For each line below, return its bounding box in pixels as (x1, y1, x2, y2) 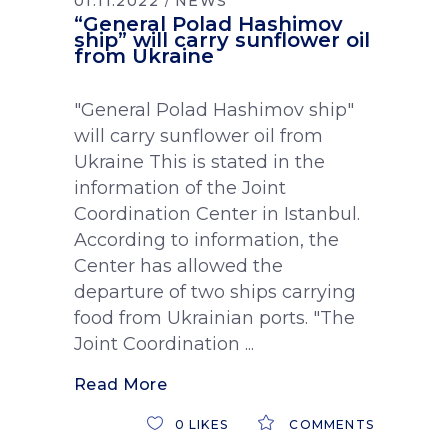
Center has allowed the (74, 255, 283, 278)
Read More (74, 375, 167, 395)
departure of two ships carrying (74, 281, 356, 304)
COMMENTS (285, 417, 374, 433)
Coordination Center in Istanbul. (74, 203, 360, 226)
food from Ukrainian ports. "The (74, 307, 355, 330)
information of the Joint (74, 177, 286, 200)
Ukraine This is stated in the (74, 151, 325, 174)
